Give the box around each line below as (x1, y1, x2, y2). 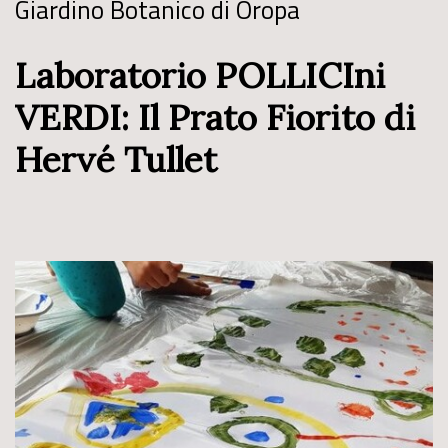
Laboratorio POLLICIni (15, 53, 385, 98)
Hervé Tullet (15, 137, 217, 182)
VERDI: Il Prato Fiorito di (15, 95, 415, 140)
